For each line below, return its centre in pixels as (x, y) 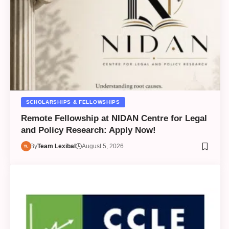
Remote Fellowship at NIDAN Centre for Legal (114, 119)
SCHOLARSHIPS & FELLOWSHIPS (73, 102)
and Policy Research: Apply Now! (88, 130)
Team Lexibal (57, 146)
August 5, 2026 (103, 146)
